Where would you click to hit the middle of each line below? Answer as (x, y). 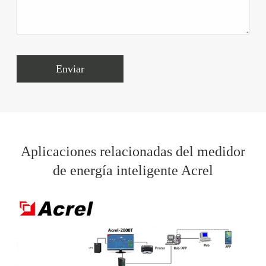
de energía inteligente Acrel (133, 171)
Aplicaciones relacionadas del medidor (133, 152)
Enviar (70, 69)
